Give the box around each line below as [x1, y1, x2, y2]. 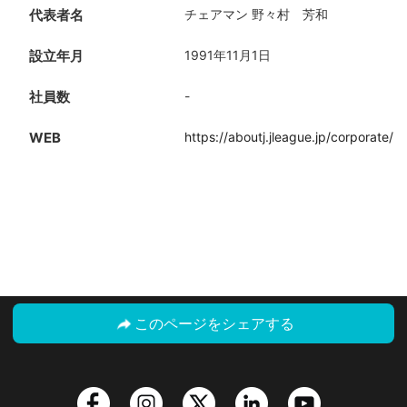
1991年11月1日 [184, 47, 271, 63]
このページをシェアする [134, 313, 294, 333]
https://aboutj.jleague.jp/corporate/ [184, 129, 393, 144]
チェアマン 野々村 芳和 [184, 6, 328, 22]
